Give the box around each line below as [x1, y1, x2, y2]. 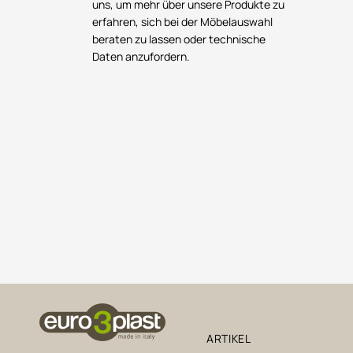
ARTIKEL [206, 330, 251, 346]
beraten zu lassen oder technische [92, 31, 266, 46]
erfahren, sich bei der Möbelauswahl [92, 13, 273, 29]
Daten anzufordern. [92, 48, 190, 64]
